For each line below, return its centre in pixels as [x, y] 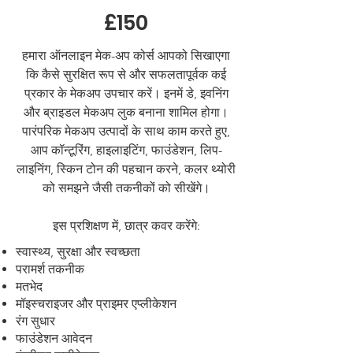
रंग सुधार [35, 321]
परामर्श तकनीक [50, 269]
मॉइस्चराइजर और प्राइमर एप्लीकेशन [96, 304]
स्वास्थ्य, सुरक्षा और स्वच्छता [78, 252]
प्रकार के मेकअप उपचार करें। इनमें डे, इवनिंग [126, 93]
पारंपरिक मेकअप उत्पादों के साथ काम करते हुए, [126, 131]
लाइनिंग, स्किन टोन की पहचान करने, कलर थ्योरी [126, 169]
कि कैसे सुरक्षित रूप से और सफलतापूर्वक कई [126, 74]
